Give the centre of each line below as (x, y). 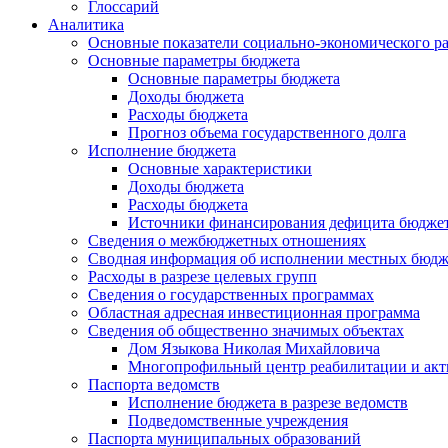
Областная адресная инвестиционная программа (254, 312)
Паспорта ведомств (154, 384)
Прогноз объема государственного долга (267, 132)
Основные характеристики (220, 168)
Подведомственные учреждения (238, 420)
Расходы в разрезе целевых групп (202, 276)
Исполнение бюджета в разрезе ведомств (268, 402)
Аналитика (86, 24)
